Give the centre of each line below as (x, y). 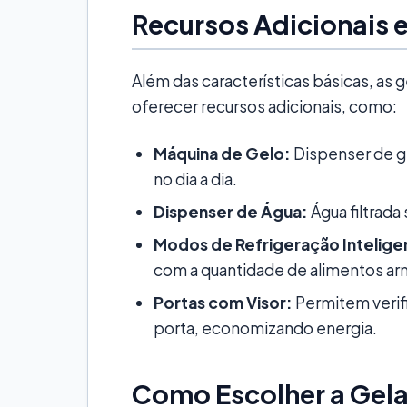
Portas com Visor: (223, 302)
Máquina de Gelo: (222, 153)
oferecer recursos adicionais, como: (264, 106)
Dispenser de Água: (231, 211)
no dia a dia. (195, 179)
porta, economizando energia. (265, 328)
